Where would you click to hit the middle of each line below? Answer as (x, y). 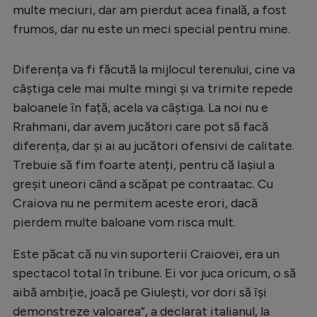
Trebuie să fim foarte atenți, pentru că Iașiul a (144, 165)
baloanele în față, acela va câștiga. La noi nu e (140, 107)
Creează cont (123, 27)
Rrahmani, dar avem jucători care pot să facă (140, 126)
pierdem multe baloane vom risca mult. (124, 222)
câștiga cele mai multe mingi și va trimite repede (153, 88)
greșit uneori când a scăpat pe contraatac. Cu (143, 184)
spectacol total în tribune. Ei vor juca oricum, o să (154, 273)
